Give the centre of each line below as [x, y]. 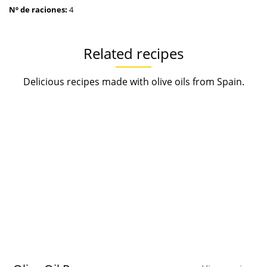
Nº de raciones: [38, 9]
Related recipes [133, 53]
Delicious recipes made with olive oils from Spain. [133, 81]
